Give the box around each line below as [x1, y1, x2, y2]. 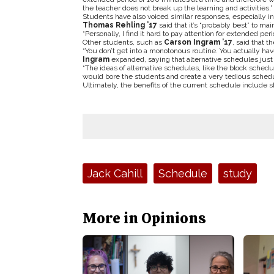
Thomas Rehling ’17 [82, 21, 159, 29]
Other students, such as [82, 38, 164, 46]
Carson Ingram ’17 [163, 38, 232, 46]
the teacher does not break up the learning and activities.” [82, 4, 273, 12]
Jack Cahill [87, 167, 143, 180]
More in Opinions [82, 209, 206, 228]
